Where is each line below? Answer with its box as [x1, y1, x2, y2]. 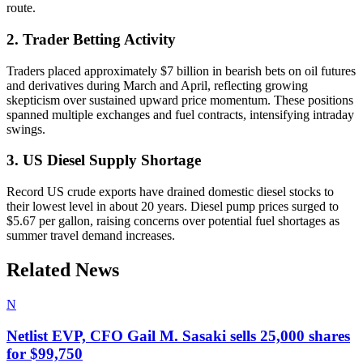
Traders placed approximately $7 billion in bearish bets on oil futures [6, 63, 356, 78]
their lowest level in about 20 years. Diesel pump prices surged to [6, 199, 339, 214]
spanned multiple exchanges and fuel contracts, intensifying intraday [6, 107, 354, 122]
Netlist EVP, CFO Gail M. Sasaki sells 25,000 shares [6, 327, 350, 344]
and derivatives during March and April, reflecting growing [6, 78, 308, 92]
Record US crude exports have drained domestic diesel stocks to [6, 185, 334, 199]
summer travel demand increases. [6, 228, 175, 243]
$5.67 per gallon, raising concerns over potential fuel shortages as [6, 214, 340, 228]
